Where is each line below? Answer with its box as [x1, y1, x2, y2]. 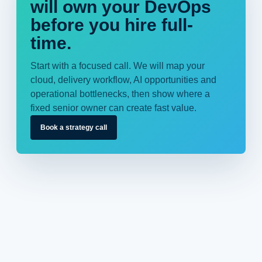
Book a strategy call [40, 123, 107, 132]
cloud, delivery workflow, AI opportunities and [30, 75, 216, 85]
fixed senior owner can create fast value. [30, 103, 196, 113]
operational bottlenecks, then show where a [30, 89, 210, 99]
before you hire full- [30, 15, 193, 35]
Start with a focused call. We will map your [30, 61, 205, 71]
